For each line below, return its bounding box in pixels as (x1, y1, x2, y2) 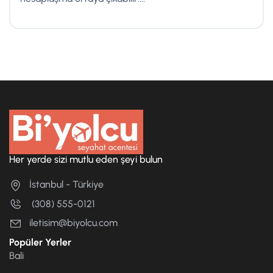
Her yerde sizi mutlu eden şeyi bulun (9, 154, 163, 166)
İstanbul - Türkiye (29, 179, 104, 191)
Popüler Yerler (9, 236, 71, 249)
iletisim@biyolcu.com (29, 217, 118, 229)
